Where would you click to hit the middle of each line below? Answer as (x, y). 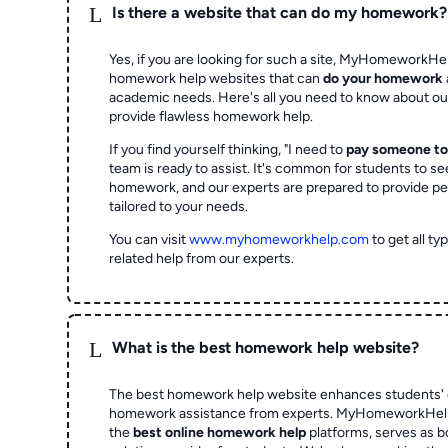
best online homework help (220, 432)
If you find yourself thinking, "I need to (228, 149)
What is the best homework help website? (266, 348)
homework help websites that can (216, 78)
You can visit (149, 239)
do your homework (383, 78)
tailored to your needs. (179, 206)
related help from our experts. (202, 258)
